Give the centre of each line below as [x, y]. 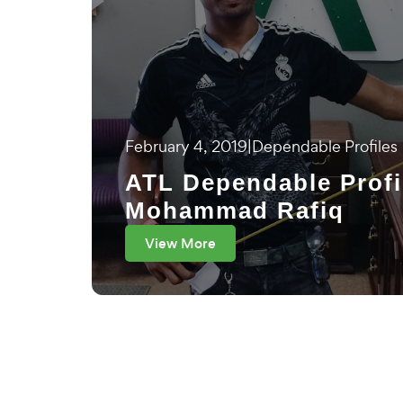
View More [180, 243]
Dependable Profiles [325, 146]
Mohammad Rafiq [235, 210]
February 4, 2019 [186, 146]
